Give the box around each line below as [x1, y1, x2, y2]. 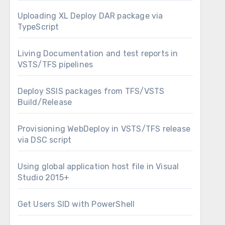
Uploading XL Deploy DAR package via [17, 11, 163, 21]
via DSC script [17, 135, 72, 145]
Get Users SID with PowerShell [17, 199, 135, 209]
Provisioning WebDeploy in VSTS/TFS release [17, 124, 191, 134]
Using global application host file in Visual [17, 162, 179, 171]
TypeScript [17, 22, 59, 32]
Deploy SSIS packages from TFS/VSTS [17, 86, 165, 96]
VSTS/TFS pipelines [17, 60, 93, 69]
